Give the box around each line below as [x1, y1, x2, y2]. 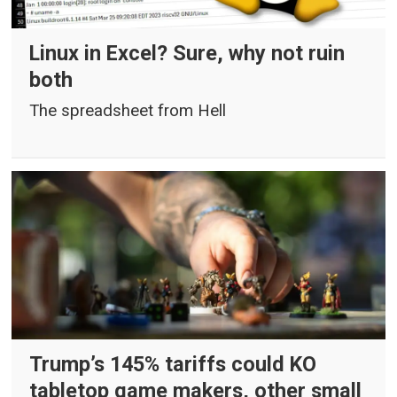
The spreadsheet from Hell [29, 100, 227, 121]
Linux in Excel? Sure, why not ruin [29, 41, 346, 66]
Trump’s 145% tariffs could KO [29, 351, 317, 377]
